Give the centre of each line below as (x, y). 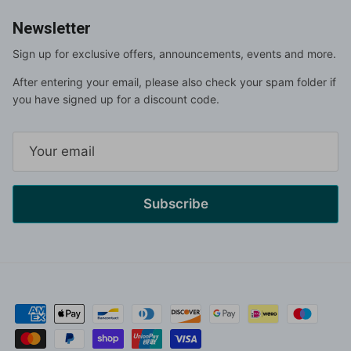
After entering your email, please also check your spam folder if (174, 81)
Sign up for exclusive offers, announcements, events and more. (174, 53)
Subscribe (175, 203)
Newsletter (52, 28)
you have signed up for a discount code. (116, 99)
